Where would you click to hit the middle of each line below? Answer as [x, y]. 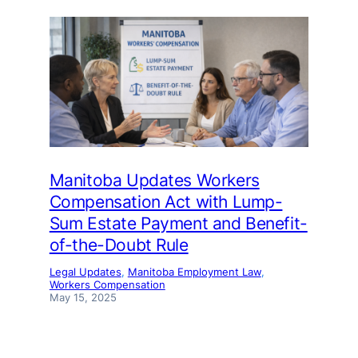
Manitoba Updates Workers [154, 180]
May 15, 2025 [83, 297]
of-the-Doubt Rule [119, 245]
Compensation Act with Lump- [166, 201]
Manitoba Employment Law [194, 271]
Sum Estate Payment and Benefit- [178, 223]
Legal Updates [85, 271]
